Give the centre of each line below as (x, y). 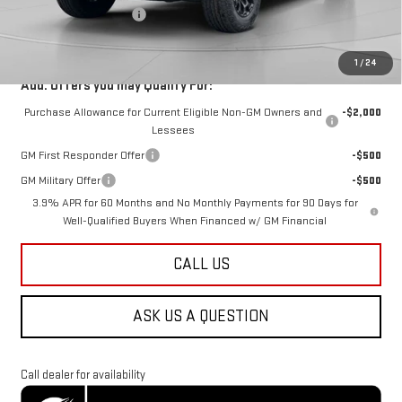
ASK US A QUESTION (201, 316)
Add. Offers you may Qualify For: (116, 85)
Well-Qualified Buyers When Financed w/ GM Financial (195, 220)
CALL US (201, 264)
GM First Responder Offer (82, 155)
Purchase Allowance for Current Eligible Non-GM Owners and (173, 112)
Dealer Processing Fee (75, 14)
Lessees (173, 130)
